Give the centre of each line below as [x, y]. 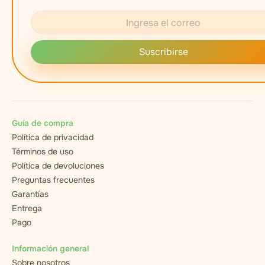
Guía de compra [43, 123]
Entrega [27, 208]
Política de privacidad [53, 137]
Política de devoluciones [58, 166]
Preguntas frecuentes [53, 180]
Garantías [30, 194]
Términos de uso [43, 151]
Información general [50, 248]
